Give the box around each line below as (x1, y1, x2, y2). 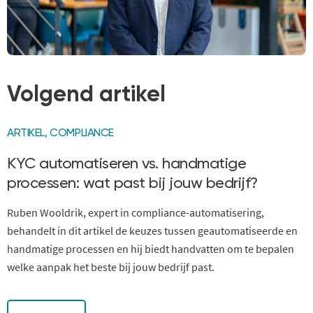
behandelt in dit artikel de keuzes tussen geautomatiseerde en (7, 224, 298, 238)
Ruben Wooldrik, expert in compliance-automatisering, (7, 205, 264, 220)
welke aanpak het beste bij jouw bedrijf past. (7, 260, 214, 275)
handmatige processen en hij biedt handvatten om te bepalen (7, 242, 294, 256)
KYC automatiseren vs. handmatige (7, 156, 246, 173)
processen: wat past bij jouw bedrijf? (7, 176, 258, 192)
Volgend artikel (7, 84, 166, 107)
